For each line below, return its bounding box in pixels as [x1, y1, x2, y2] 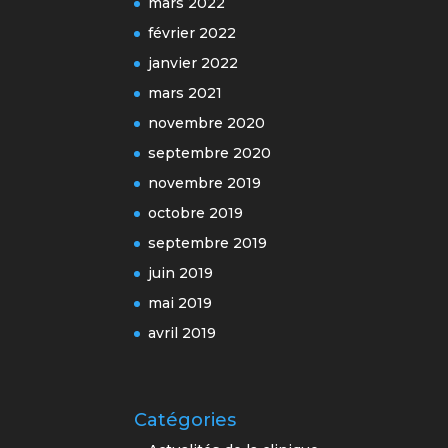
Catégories [134, 408, 237, 431]
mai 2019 [148, 293, 213, 312]
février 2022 [148, 23, 237, 42]
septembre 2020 [148, 143, 272, 162]
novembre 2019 [148, 173, 262, 192]
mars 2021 [148, 83, 223, 102]
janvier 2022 [148, 53, 239, 72]
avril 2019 [148, 323, 217, 342]
